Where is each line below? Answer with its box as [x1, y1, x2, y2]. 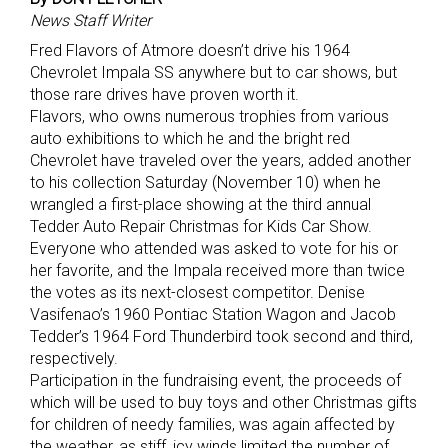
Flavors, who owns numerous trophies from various [30, 107, 389, 127]
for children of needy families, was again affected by [30, 415, 395, 435]
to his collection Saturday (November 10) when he [30, 173, 381, 193]
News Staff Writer [30, 11, 151, 31]
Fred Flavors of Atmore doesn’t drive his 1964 [30, 41, 350, 61]
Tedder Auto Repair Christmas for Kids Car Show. [30, 217, 372, 237]
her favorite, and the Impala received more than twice [30, 261, 405, 281]
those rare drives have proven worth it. [30, 85, 299, 105]
